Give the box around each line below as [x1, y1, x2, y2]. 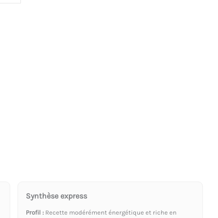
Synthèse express [26, 191, 88, 200]
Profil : [26, 208, 44, 216]
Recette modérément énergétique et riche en [44, 208, 177, 216]
